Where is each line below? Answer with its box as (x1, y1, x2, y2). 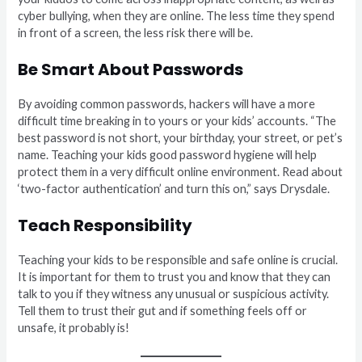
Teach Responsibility (18, 214, 193, 238)
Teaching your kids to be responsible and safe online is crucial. (18, 253, 339, 267)
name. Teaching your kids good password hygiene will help (18, 148, 318, 162)
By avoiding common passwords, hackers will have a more (18, 97, 316, 112)
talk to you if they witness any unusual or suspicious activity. (18, 287, 330, 301)
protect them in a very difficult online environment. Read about (18, 165, 343, 179)
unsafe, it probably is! (18, 321, 130, 335)
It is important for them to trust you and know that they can (18, 270, 331, 284)
